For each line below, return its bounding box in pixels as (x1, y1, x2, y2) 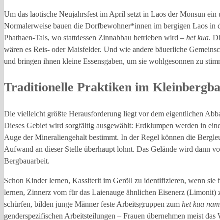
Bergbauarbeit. (4, 156, 50, 165)
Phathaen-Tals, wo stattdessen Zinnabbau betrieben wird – (4, 33, 186, 42)
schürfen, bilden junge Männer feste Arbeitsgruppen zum (4, 199, 182, 208)
